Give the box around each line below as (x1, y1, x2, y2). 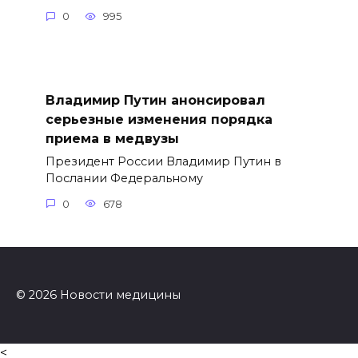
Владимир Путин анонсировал (45, 92, 265, 108)
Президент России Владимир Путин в (45, 154, 281, 169)
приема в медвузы (45, 130, 179, 146)
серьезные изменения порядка (45, 111, 272, 127)
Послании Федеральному (45, 171, 203, 186)
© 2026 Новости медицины (16, 287, 181, 302)
